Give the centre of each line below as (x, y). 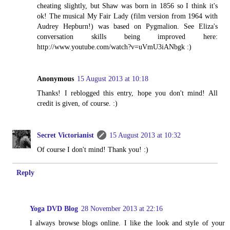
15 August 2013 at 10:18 (113, 79)
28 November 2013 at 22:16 (122, 209)
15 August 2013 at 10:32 (145, 135)
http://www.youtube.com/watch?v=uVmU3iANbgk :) (114, 47)
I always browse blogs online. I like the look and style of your (127, 223)
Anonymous (56, 79)
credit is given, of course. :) (78, 103)
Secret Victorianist (66, 135)
